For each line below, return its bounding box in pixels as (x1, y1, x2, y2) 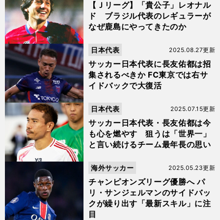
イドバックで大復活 (88, 81, 162, 90)
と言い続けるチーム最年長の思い (88, 139, 211, 149)
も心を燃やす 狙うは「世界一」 (88, 129, 211, 138)
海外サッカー (91, 164, 134, 172)
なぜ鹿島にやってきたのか (88, 22, 187, 31)
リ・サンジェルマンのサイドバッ (88, 188, 211, 197)
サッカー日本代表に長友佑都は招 (88, 59, 211, 69)
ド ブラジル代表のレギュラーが (88, 11, 211, 21)
